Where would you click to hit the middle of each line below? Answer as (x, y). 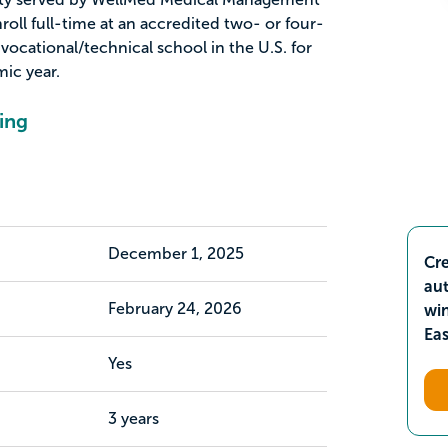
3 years (133, 418)
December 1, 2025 (175, 253)
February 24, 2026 (174, 308)
